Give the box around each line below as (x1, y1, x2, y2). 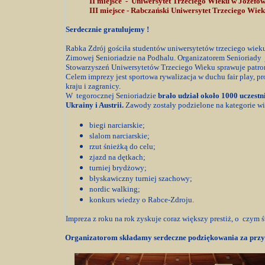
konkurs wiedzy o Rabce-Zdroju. (89, 195, 194, 204)
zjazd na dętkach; (89, 153, 146, 161)
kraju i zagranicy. (66, 82, 121, 91)
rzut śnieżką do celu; (89, 142, 156, 151)
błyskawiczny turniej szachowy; (89, 174, 192, 183)
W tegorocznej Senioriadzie (66, 91, 158, 100)
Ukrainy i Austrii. (66, 101, 125, 109)
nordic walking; (89, 185, 140, 193)
